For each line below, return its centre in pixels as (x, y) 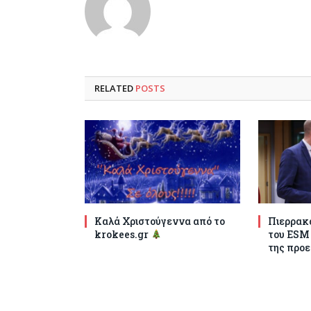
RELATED (115, 89)
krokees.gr (123, 234)
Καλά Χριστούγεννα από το (160, 221)
